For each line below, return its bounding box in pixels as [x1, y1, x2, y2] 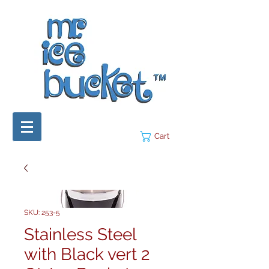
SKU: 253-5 [24, 208, 60, 217]
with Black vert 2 [24, 244, 150, 264]
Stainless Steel [24, 225, 136, 244]
